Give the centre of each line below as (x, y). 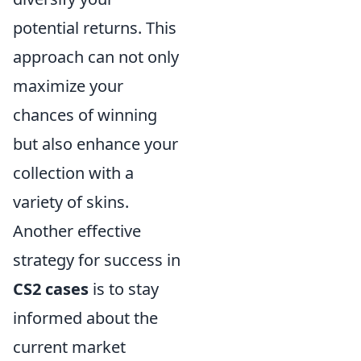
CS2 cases (51, 289)
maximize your (68, 86)
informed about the (85, 318)
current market (69, 347)
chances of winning (85, 115)
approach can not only (96, 57)
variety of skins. (71, 202)
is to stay (124, 289)
